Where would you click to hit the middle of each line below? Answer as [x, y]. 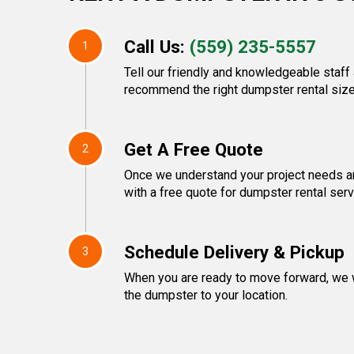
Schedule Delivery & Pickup [234, 252]
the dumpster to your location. [206, 295]
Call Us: [157, 47]
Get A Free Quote [194, 149]
